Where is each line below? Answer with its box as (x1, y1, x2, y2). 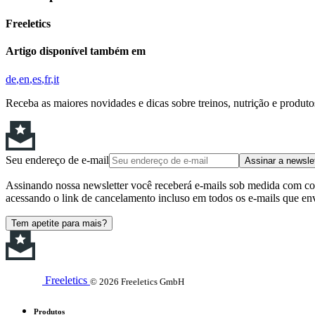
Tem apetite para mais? (11, 217, 107, 229)
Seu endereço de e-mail (6, 153, 109, 166)
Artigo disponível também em (6, 45, 146, 58)
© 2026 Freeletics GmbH (90, 276, 184, 287)
